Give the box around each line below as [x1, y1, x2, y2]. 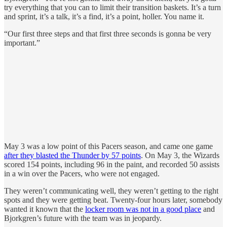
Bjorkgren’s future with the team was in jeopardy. [4, 214, 162, 223]
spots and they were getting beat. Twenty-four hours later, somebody [4, 196, 222, 205]
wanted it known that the [4, 205, 85, 214]
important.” [4, 39, 40, 48]
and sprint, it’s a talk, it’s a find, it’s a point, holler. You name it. [4, 12, 204, 21]
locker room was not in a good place [85, 205, 201, 214]
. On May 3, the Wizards [141, 151, 219, 160]
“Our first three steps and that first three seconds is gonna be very [4, 29, 211, 39]
